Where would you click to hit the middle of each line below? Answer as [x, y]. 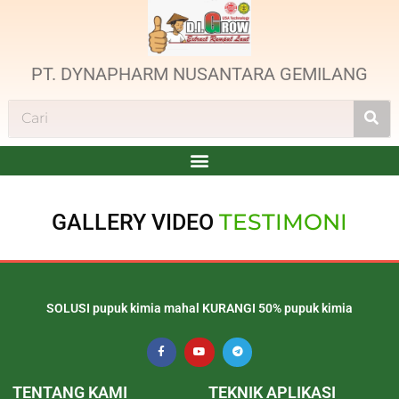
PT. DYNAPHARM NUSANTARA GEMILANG [199, 73]
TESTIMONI [283, 221]
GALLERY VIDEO [133, 222]
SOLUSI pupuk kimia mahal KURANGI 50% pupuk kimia [199, 308]
